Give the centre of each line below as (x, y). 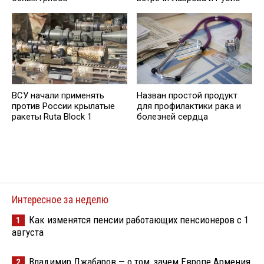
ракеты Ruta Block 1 (52, 116)
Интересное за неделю (60, 200)
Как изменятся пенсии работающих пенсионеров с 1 (139, 220)
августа (28, 232)
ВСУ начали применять (58, 95)
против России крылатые (63, 106)
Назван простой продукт (187, 95)
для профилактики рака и (189, 106)
